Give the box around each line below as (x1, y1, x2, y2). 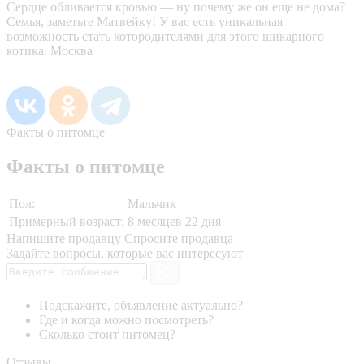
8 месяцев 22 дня (128, 214, 221, 228)
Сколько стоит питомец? (39, 327, 175, 342)
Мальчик (128, 196, 176, 210)
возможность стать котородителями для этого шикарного (6, 28, 324, 43)
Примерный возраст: (9, 214, 124, 228)
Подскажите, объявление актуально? (39, 298, 243, 313)
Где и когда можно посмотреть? (39, 313, 214, 327)
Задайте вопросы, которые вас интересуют (6, 245, 243, 260)
